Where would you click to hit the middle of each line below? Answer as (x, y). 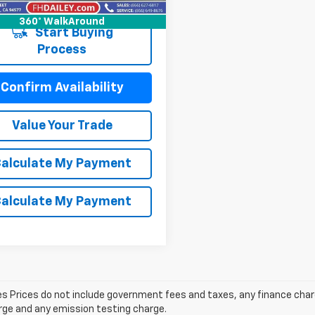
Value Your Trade (62, 126)
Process (62, 50)
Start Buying (72, 33)
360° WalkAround (62, 22)
